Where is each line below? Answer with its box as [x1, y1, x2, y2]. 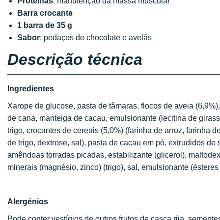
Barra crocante [17, 9, 73, 17]
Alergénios [7, 197, 48, 206]
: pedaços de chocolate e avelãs [40, 33, 152, 42]
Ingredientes [7, 84, 54, 93]
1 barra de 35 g [17, 21, 72, 29]
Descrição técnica [7, 51, 142, 68]
